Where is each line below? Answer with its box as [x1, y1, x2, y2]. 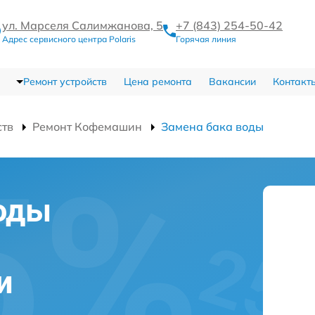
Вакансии [208, 75, 256, 88]
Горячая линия [176, 34, 236, 44]
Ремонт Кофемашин [32, 120, 142, 134]
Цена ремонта [123, 75, 192, 88]
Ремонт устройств [22, 75, 107, 88]
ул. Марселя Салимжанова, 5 [2, 18, 163, 32]
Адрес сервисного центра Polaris [2, 34, 136, 44]
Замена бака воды [161, 120, 264, 134]
